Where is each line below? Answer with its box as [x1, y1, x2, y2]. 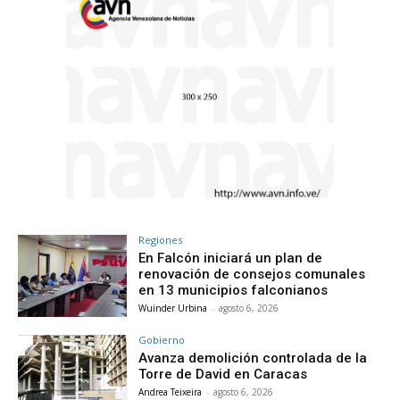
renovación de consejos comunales [138, 265, 366, 282]
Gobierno [138, 332, 186, 346]
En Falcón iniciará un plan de [138, 249, 323, 266]
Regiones [138, 232, 183, 246]
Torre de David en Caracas [138, 365, 308, 382]
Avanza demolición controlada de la [138, 349, 368, 366]
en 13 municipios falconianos [138, 281, 329, 298]
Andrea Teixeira [138, 385, 203, 398]
